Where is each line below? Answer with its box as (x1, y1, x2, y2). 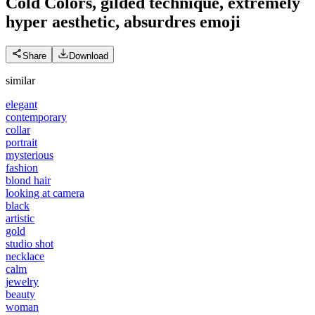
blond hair (6, 174, 51, 186)
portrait (6, 136, 37, 148)
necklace (6, 250, 44, 262)
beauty (6, 288, 35, 300)
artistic (6, 212, 34, 224)
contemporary (6, 110, 67, 123)
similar (6, 74, 35, 86)
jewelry (6, 275, 39, 288)
